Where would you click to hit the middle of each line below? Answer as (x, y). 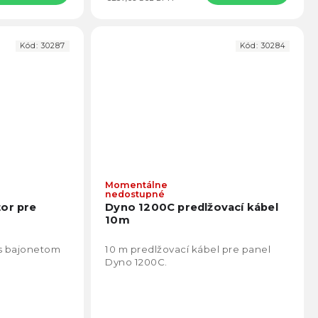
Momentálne (137, 185)
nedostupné (135, 194)
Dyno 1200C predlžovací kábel (192, 207)
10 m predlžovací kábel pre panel (188, 249)
